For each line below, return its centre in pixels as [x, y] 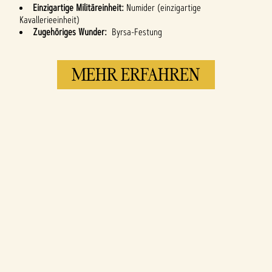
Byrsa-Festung [136, 32]
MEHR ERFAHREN [136, 75]
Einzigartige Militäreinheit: [80, 8]
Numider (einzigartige [164, 8]
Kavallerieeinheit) [51, 20]
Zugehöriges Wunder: [71, 32]
